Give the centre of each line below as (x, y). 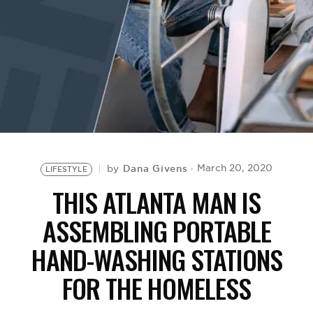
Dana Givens (155, 168)
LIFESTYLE (66, 169)
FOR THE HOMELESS (156, 288)
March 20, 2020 (235, 168)
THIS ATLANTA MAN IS (156, 202)
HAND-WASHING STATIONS (156, 259)
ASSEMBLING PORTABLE (156, 231)
